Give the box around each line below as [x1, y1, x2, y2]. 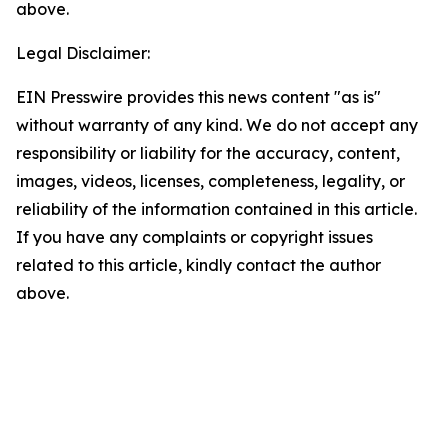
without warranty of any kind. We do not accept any [16, 115, 418, 135]
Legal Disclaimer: [16, 43, 150, 63]
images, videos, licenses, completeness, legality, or [16, 171, 405, 191]
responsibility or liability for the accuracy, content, [16, 143, 400, 163]
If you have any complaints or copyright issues [16, 227, 373, 247]
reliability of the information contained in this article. [16, 199, 417, 219]
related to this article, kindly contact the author [16, 255, 381, 275]
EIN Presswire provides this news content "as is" [16, 87, 381, 107]
